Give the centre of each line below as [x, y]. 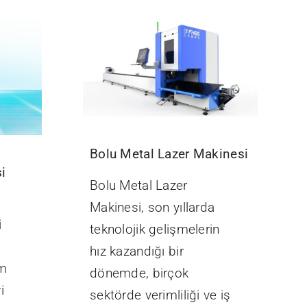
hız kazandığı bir [137, 251]
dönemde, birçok [139, 273]
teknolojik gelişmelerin [155, 230]
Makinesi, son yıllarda [152, 208]
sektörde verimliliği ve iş [160, 295]
